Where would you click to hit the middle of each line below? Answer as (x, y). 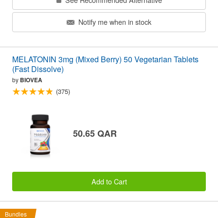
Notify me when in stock (114, 22)
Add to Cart (109, 182)
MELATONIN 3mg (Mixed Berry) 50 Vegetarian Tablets (105, 59)
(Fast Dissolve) (38, 69)
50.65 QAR (95, 133)
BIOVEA (31, 80)
